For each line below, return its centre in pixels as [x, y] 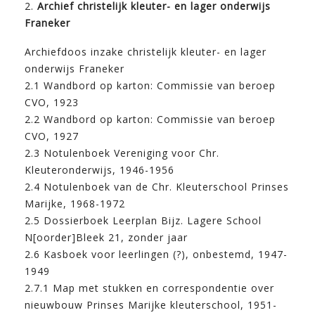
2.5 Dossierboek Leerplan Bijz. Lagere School [143, 220]
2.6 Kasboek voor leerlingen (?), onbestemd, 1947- [156, 254]
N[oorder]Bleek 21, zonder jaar [106, 237]
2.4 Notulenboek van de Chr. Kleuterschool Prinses [157, 186]
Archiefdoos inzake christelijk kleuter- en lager [146, 51]
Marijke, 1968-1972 [75, 203]
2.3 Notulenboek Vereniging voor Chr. [122, 153]
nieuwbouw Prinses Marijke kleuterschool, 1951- [151, 304]
